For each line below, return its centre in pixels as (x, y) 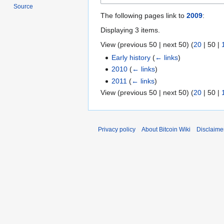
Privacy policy (117, 129)
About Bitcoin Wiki (166, 129)
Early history (131, 57)
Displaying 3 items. (130, 30)
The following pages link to (143, 15)
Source (23, 7)
